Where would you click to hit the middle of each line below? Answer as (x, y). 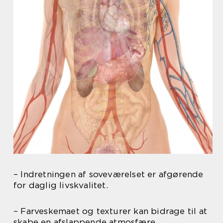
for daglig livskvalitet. (61, 185)
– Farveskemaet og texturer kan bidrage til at (111, 211)
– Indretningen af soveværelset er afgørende (109, 174)
